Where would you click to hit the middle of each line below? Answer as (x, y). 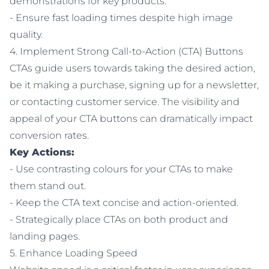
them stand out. (48, 186)
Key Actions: (42, 152)
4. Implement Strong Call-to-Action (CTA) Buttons (126, 51)
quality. (26, 35)
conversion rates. (49, 135)
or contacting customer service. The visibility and (125, 102)
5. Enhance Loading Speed (74, 253)
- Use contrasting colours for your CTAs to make (121, 169)
